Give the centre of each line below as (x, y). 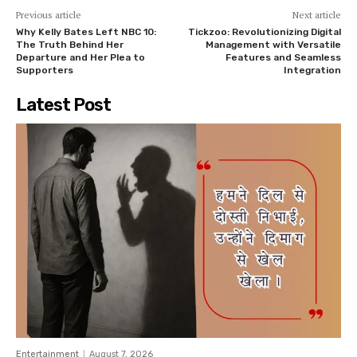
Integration (312, 71)
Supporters (45, 71)
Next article (316, 15)
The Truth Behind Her (70, 45)
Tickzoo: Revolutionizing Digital (264, 32)
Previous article (49, 15)
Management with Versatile (273, 45)
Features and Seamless (283, 58)
